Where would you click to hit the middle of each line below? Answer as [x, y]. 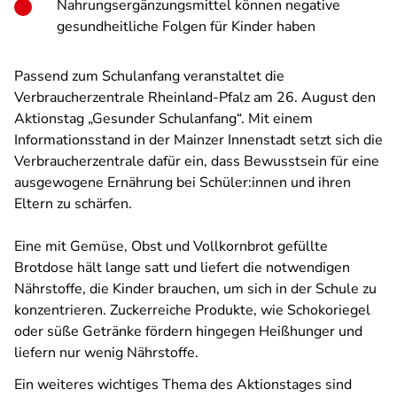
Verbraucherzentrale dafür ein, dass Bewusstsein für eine [197, 161]
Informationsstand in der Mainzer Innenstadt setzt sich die [198, 140]
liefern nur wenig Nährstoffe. [106, 353]
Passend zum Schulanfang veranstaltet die [149, 76]
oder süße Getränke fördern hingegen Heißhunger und [188, 331]
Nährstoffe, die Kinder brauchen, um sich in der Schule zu [195, 289]
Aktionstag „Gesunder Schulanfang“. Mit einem [163, 119]
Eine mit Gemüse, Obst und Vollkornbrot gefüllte [171, 246]
